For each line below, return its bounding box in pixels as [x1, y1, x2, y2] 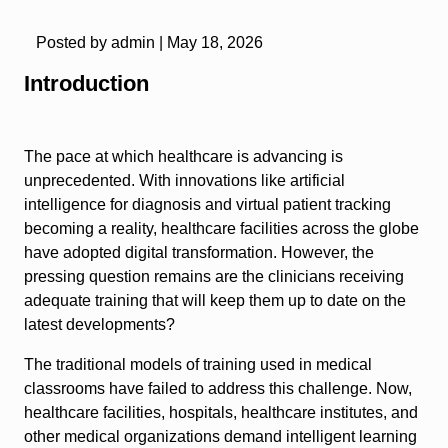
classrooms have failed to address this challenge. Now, [24, 380, 412, 398]
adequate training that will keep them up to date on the [24, 292, 406, 310]
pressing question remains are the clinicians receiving [24, 268, 404, 286]
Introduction [24, 71, 149, 97]
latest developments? [24, 316, 175, 334]
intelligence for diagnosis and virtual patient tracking [24, 196, 391, 214]
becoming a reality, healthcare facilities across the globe [24, 220, 419, 238]
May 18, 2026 [167, 34, 263, 52]
